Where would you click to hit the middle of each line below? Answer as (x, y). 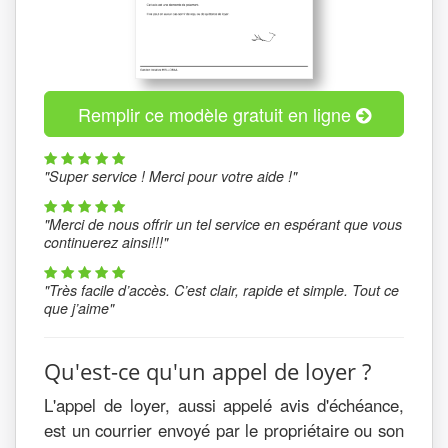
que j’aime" (79, 308)
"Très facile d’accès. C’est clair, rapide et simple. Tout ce (221, 290)
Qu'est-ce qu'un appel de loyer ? (207, 371)
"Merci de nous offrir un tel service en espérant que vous (223, 224)
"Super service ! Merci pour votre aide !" (170, 176)
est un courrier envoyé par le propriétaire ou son (224, 430)
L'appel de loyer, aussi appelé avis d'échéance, (224, 405)
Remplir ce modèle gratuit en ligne (216, 114)
